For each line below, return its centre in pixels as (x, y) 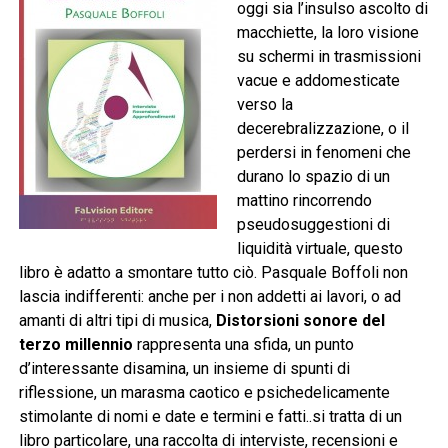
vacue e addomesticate (318, 81)
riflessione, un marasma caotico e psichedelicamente (204, 393)
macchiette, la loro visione (327, 33)
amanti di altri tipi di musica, (117, 321)
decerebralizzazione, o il (322, 129)
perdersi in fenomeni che (323, 153)
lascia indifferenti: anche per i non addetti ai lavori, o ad (209, 297)
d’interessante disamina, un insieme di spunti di (184, 369)
